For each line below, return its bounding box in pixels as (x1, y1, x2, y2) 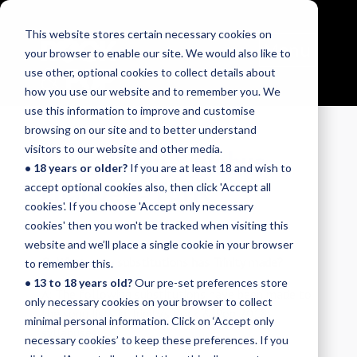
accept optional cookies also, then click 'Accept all (24, 179, 271, 194)
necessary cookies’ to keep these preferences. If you (24, 332, 288, 347)
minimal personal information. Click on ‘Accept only (24, 313, 274, 328)
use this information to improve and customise (24, 103, 255, 117)
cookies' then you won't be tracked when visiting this (24, 218, 288, 232)
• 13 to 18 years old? (24, 275, 132, 289)
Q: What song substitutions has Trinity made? (41, 254, 284, 271)
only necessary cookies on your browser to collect (24, 294, 273, 308)
